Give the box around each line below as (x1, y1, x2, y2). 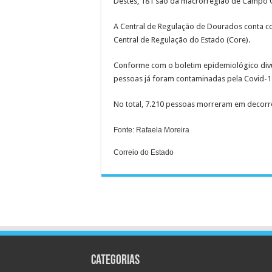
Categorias (90, 254, 140, 268)
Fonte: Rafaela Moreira (114, 126, 189, 134)
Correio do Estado (114, 148, 174, 157)
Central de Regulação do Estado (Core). (114, 35, 250, 44)
